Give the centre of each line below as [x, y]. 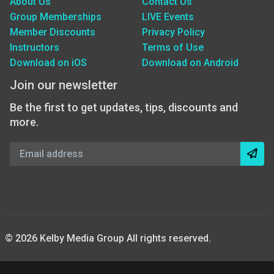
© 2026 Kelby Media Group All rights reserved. [108, 238]
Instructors [35, 47]
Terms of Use [173, 47]
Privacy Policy [173, 32]
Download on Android [190, 62]
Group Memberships [56, 17]
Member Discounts [53, 32]
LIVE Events [168, 17]
